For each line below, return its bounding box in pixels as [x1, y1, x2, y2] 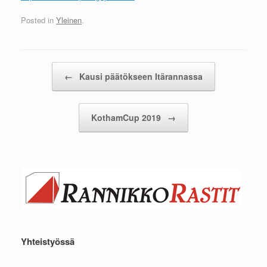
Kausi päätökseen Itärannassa [77, 70, 203, 82]
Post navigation [21, 61, 74, 73]
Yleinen [56, 14, 82, 26]
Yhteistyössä [21, 234, 74, 248]
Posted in [21, 14, 56, 26]
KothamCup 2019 [91, 111, 163, 123]
